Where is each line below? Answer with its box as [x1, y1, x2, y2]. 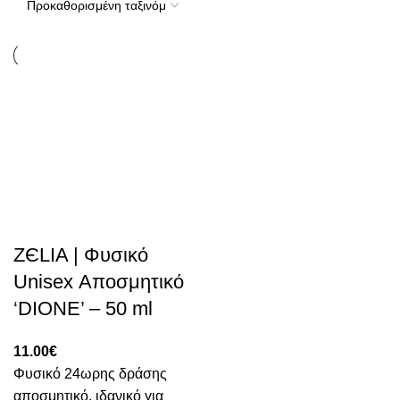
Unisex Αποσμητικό [13, 271, 184, 293]
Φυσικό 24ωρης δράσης [13, 366, 167, 381]
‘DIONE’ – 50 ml [13, 297, 153, 320]
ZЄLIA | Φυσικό [13, 244, 148, 266]
